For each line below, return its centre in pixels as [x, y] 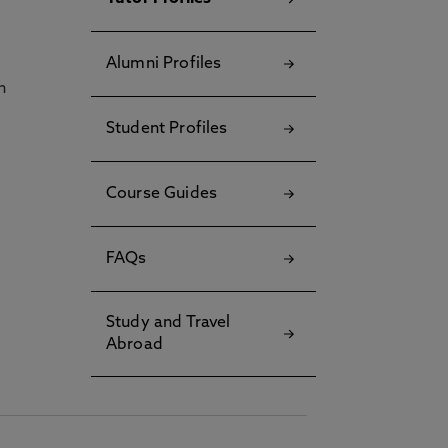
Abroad [134, 345]
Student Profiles [167, 129]
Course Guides [162, 194]
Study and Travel [168, 323]
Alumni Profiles [164, 64]
